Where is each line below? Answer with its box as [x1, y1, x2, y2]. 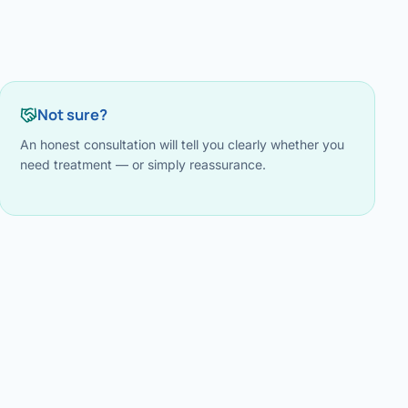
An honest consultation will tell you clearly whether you [19, 137, 344, 152]
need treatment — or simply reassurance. [19, 157, 266, 172]
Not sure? [36, 104, 107, 125]
